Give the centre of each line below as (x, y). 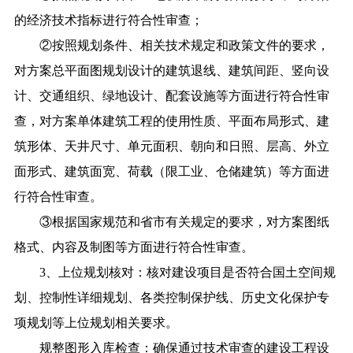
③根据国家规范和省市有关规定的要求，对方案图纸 (171, 221)
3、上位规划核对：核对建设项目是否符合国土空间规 (175, 272)
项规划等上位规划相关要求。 (96, 322)
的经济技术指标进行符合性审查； (110, 20)
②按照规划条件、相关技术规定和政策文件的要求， (171, 45)
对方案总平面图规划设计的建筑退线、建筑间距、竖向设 (171, 70)
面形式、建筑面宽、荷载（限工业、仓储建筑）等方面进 (171, 171)
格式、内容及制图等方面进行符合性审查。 (134, 247)
